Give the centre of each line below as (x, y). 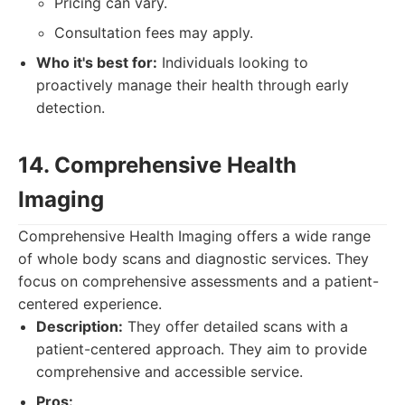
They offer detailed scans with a (235, 326)
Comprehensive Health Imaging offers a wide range (194, 236)
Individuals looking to (233, 62)
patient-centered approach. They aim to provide (202, 349)
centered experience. (90, 304)
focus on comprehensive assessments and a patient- (198, 281)
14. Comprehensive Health (157, 165)
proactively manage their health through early (193, 85)
